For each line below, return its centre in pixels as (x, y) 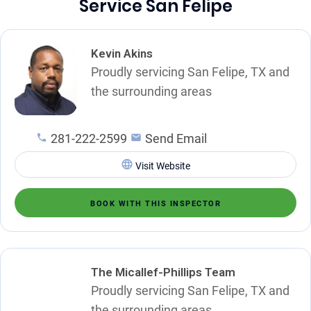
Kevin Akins (122, 53)
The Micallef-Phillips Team (163, 272)
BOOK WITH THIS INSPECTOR (155, 203)
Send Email (176, 138)
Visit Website (162, 166)
